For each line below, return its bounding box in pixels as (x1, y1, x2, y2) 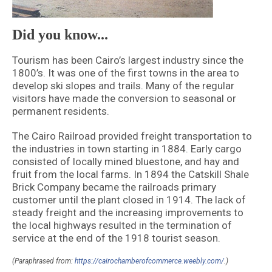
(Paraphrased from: (12, 257, 75, 266)
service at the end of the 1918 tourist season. (12, 232, 220, 245)
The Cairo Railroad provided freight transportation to (12, 130, 252, 143)
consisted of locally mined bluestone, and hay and (12, 155, 239, 168)
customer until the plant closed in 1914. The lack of (12, 194, 246, 206)
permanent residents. (12, 105, 109, 118)
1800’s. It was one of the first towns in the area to (12, 67, 239, 80)
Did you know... (12, 27, 108, 43)
